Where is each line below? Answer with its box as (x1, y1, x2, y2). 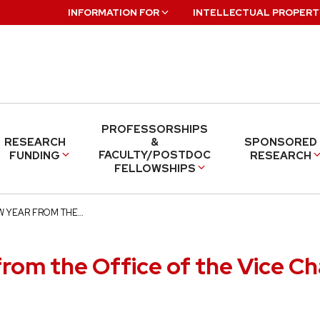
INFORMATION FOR (68, 6, 160, 19)
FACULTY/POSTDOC (99, 147, 211, 162)
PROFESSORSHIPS (101, 121, 209, 136)
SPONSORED (244, 134, 317, 149)
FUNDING (9, 148, 61, 163)
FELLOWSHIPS (114, 161, 196, 176)
